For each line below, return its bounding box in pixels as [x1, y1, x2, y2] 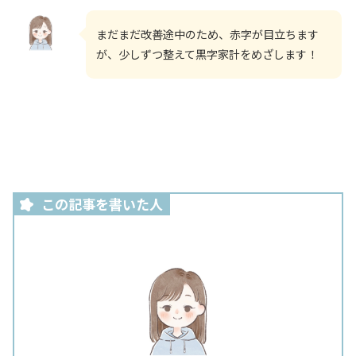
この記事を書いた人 [38, 193, 163, 214]
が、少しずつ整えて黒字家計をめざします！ [96, 45, 318, 62]
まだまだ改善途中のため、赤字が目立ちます [96, 25, 319, 42]
